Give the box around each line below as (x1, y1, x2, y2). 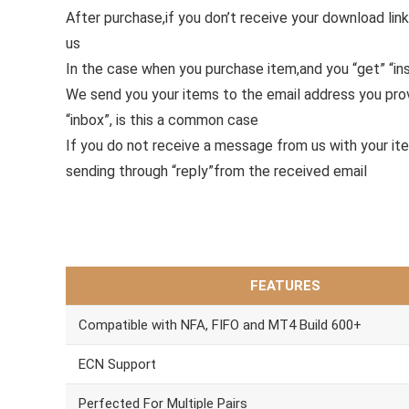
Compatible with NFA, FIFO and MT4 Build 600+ (79, 317, 362, 333)
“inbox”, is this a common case (66, 111, 258, 129)
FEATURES (249, 278, 320, 294)
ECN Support (79, 356, 156, 372)
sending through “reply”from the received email (66, 163, 367, 180)
